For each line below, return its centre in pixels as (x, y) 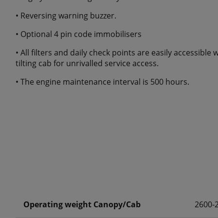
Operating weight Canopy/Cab (82, 205)
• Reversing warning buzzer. (66, 16)
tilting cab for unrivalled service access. (87, 64)
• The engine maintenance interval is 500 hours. (102, 82)
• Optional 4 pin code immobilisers (79, 34)
